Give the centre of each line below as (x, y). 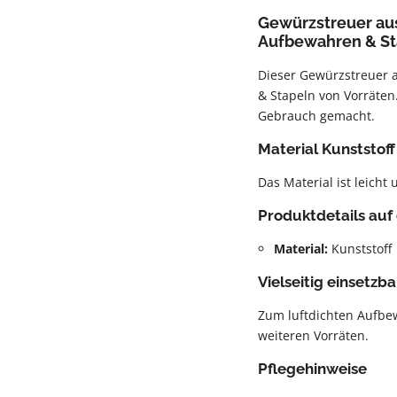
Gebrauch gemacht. (316, 115)
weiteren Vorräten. (313, 335)
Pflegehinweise (312, 368)
